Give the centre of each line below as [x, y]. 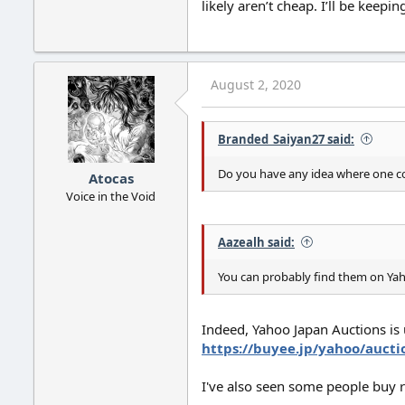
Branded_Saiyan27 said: [286, 139]
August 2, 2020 [256, 84]
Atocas [111, 179]
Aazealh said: [256, 242]
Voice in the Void [111, 197]
